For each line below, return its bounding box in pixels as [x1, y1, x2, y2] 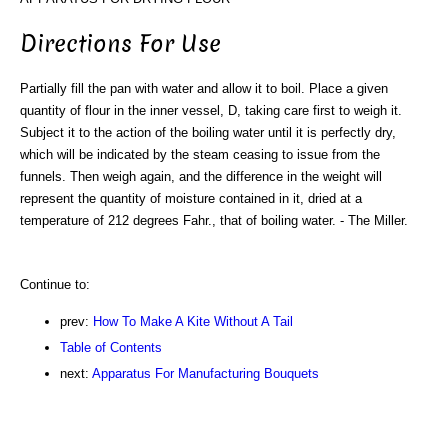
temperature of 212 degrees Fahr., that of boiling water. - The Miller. [20, 212, 408, 228]
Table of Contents [60, 339, 162, 355]
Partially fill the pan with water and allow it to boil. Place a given [20, 80, 388, 96]
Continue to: [20, 276, 90, 292]
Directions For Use [20, 27, 221, 60]
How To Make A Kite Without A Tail [93, 313, 293, 329]
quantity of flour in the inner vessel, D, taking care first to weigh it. [20, 102, 402, 118]
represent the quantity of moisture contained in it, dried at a [20, 190, 362, 206]
